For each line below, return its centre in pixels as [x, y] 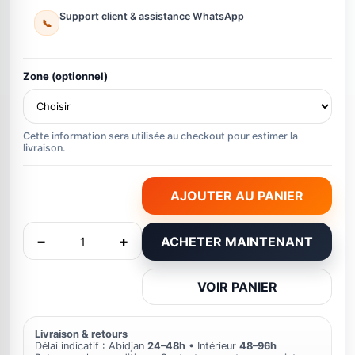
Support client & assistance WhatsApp [152, 16]
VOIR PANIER [237, 287]
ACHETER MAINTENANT [237, 242]
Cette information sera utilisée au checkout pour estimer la [160, 136]
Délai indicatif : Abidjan [91, 346]
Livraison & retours [81, 334]
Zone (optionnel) [65, 76]
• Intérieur [212, 346]
